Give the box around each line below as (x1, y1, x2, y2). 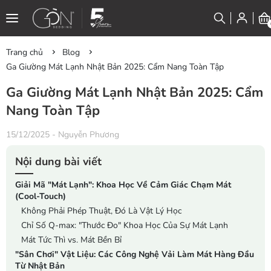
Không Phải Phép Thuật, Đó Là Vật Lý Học (21, 205, 181, 217)
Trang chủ (6, 47, 43, 58)
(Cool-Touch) (15, 191, 66, 202)
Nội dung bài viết (15, 154, 102, 169)
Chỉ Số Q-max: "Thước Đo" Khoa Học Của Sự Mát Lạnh (21, 220, 228, 231)
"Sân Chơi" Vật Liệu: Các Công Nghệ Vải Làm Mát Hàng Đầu (15, 249, 254, 260)
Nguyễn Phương (58, 129, 119, 140)
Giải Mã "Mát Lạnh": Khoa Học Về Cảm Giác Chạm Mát (15, 179, 231, 191)
